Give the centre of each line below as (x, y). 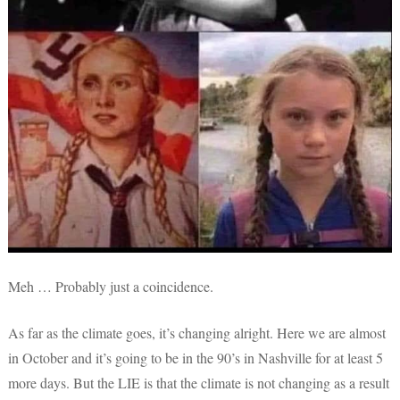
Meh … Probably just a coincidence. (111, 287)
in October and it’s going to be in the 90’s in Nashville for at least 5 (196, 358)
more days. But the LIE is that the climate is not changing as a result (199, 383)
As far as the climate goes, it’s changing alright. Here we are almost (197, 333)
